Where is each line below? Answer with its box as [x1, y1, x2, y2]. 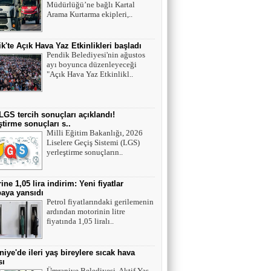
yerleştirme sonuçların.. [47, 148, 123, 157]
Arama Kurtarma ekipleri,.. [47, 10, 132, 19]
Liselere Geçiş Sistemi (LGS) [47, 138, 140, 147]
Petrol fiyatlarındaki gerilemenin [47, 197, 154, 206]
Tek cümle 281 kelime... [19, 4, 97, 13]
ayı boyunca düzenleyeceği [47, 60, 137, 69]
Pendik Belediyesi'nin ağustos [47, 50, 145, 59]
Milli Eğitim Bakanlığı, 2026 [47, 128, 143, 137]
